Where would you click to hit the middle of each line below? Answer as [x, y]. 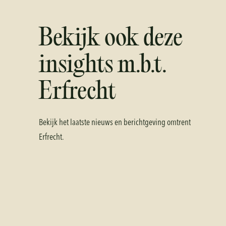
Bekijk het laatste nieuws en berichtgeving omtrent [115, 122]
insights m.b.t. [103, 66]
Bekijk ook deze [110, 40]
